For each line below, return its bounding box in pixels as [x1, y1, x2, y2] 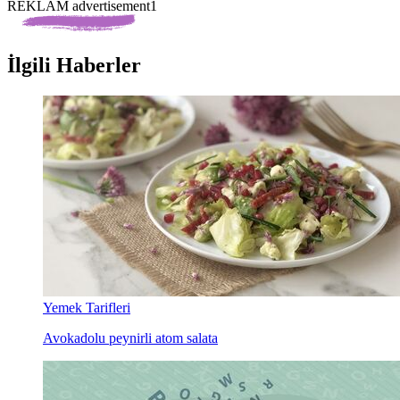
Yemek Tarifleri [43, 300, 130, 315]
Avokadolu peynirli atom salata [43, 330, 218, 346]
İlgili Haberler [7, 54, 141, 78]
